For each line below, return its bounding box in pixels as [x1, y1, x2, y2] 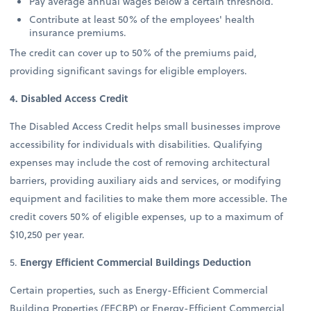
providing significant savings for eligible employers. [10, 62, 248, 78]
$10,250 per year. [10, 227, 85, 242]
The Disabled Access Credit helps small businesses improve [10, 119, 281, 134]
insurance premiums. [29, 24, 130, 40]
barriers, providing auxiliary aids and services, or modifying [10, 173, 282, 188]
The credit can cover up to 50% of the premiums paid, [10, 44, 258, 60]
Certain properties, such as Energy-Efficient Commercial [10, 283, 269, 298]
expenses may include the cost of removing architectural [10, 155, 271, 170]
